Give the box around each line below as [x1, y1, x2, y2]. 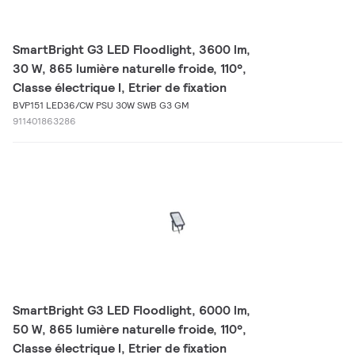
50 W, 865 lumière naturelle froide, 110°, [13, 321, 246, 338]
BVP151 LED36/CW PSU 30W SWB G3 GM [13, 99, 189, 111]
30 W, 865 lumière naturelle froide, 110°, [13, 60, 246, 77]
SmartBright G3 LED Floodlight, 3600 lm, [13, 41, 250, 58]
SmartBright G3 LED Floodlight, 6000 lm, [13, 302, 250, 319]
